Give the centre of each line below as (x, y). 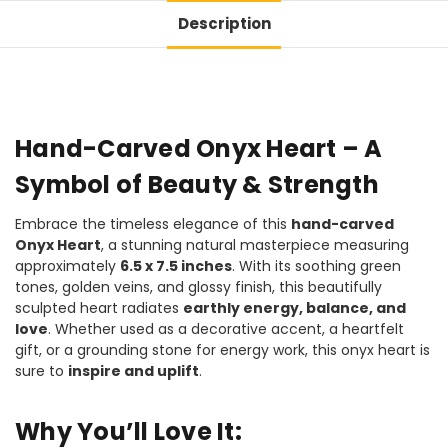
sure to (41, 370)
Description (224, 23)
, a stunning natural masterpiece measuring (255, 244)
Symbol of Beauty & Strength (197, 184)
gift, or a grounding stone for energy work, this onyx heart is (222, 349)
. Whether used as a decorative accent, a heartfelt (226, 328)
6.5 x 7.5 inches (176, 265)
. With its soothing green (316, 265)
